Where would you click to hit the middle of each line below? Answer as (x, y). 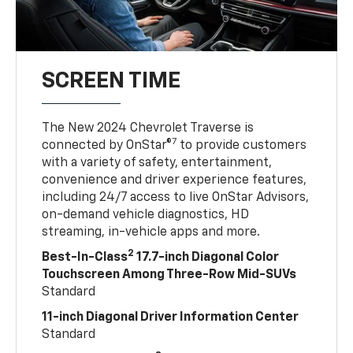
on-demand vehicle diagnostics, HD (146, 216)
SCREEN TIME (111, 82)
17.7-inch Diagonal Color (207, 258)
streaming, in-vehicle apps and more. (151, 233)
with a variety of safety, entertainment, (157, 163)
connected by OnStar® (107, 146)
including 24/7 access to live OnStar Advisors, (176, 198)
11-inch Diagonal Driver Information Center (171, 318)
